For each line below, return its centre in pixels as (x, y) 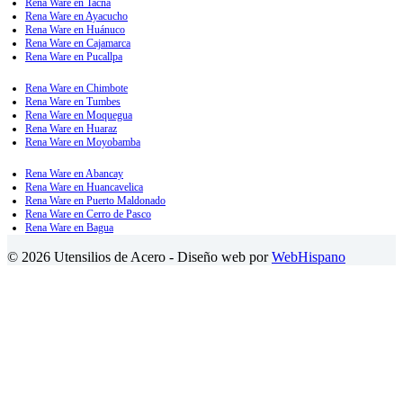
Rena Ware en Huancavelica (84, 188)
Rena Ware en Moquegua (79, 116)
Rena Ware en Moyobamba (83, 143)
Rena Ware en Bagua (69, 228)
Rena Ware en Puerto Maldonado (95, 201)
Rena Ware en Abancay (74, 174)
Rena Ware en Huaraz (71, 129)
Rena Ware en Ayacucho (76, 17)
